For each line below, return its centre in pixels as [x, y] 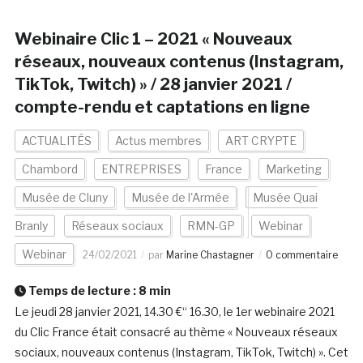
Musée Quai [285, 198]
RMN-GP [211, 226]
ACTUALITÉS [56, 141]
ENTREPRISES [141, 169]
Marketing [293, 169]
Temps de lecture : [82, 291]
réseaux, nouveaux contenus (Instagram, [179, 62]
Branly [31, 226]
